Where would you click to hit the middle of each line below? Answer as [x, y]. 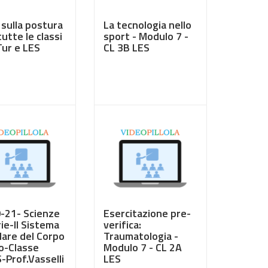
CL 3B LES [126, 48]
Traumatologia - [141, 236]
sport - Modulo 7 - [146, 36]
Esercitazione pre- [147, 213]
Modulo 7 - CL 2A [142, 247]
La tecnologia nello [147, 25]
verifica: [122, 225]
